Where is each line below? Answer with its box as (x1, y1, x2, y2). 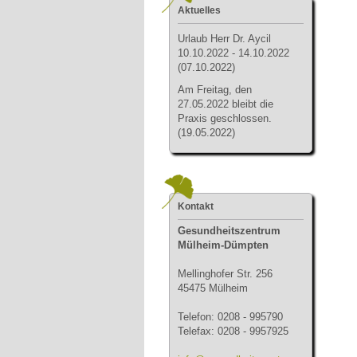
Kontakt (178, 201, 214, 212)
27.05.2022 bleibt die (178, 98, 273, 110)
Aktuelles (178, 5, 221, 16)
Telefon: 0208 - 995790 (178, 311, 283, 323)
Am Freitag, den (178, 84, 252, 96)
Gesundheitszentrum (178, 225, 280, 237)
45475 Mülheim (178, 282, 248, 294)
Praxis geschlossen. (178, 112, 272, 124)
